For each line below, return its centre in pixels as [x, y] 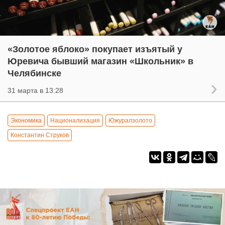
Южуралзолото [130, 120]
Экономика [26, 120]
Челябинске [34, 73]
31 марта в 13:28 [35, 90]
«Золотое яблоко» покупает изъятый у [95, 49]
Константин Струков [40, 135]
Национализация [75, 120]
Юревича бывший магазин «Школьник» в [100, 61]
